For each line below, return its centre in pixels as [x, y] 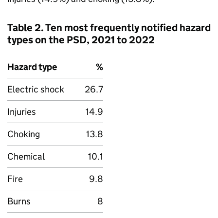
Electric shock [36, 89]
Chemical [26, 156]
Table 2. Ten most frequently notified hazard [109, 28]
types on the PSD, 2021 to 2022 [81, 40]
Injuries [22, 112]
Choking [24, 134]
